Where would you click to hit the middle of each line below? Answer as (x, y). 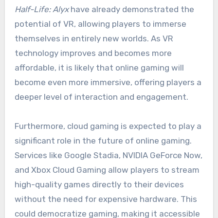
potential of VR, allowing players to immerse (100, 24)
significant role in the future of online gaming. (103, 141)
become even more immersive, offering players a (108, 82)
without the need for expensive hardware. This (106, 199)
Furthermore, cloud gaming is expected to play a (108, 126)
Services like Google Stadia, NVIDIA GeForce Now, (108, 155)
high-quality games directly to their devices (99, 185)
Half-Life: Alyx (41, 9)
